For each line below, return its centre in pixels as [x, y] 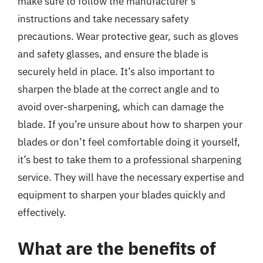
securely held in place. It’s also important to [116, 71]
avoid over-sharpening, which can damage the [121, 107]
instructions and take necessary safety [103, 18]
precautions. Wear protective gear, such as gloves [128, 36]
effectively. [42, 212]
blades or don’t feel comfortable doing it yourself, [129, 142]
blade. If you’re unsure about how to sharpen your [130, 124]
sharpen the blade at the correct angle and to [119, 89]
